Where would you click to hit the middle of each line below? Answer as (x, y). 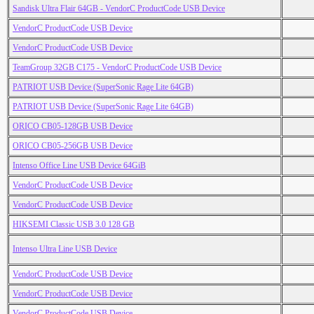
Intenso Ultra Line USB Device (65, 249)
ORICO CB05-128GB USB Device (73, 127)
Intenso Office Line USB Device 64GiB (79, 166)
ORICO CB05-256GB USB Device (73, 146)
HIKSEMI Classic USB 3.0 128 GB (74, 225)
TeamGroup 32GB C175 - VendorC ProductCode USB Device (117, 68)
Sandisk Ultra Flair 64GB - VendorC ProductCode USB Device (119, 9)
